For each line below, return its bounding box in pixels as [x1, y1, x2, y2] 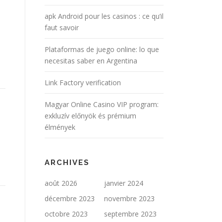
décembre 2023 [45, 194, 95, 203]
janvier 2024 [104, 178, 143, 188]
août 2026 [45, 178, 77, 188]
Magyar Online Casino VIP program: [45, 100, 159, 109]
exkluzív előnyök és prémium [45, 111, 136, 120]
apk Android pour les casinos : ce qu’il [45, 11, 164, 21]
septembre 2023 [104, 209, 157, 219]
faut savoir [45, 23, 79, 32]
